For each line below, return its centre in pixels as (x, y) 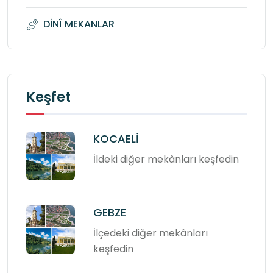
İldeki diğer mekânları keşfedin (166, 159)
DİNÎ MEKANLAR (79, 24)
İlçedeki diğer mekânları (151, 233)
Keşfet (48, 97)
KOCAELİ (116, 138)
